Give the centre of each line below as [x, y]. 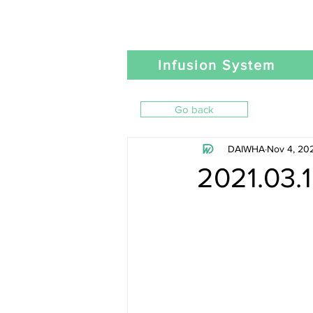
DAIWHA [246, 148]
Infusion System [217, 65]
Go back [194, 109]
